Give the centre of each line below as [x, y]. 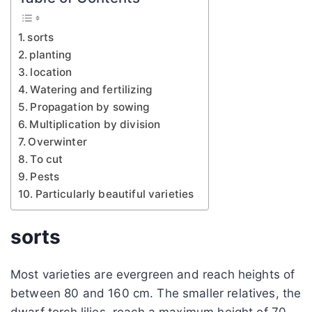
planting [50, 54]
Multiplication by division [95, 124]
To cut [47, 159]
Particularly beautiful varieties [115, 194]
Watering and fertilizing [91, 89]
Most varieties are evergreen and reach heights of [153, 274]
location [51, 72]
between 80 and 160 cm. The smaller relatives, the [156, 293]
